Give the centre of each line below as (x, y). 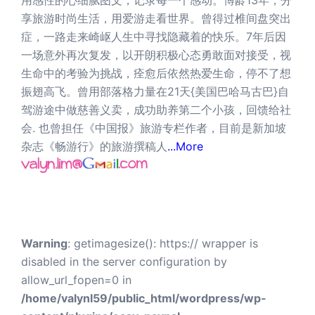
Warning (44, 243)
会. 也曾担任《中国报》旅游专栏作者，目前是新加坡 (154, 128)
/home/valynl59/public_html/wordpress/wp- (144, 298)
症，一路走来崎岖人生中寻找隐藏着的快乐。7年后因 (154, 36)
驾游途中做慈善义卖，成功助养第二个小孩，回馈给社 (156, 109)
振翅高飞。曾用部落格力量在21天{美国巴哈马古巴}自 (155, 91)
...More (185, 146)
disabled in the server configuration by (124, 261)
